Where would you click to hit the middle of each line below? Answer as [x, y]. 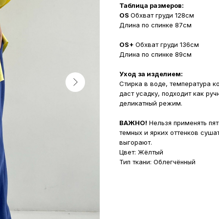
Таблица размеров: [152, 5]
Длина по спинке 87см [155, 25]
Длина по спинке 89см [155, 54]
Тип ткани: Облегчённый [157, 162]
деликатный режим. [151, 103]
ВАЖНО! [133, 123]
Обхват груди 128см [162, 15]
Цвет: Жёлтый [141, 152]
